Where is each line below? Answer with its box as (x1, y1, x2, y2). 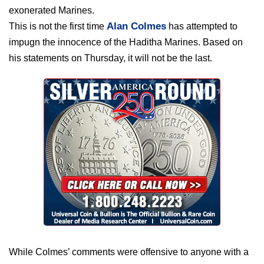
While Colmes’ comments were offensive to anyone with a (9, 247, 249, 258)
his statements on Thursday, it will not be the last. (9, 53, 212, 64)
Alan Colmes (107, 21, 166, 32)
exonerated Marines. (9, 5, 94, 16)
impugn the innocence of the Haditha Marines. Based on (9, 37, 243, 48)
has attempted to (166, 21, 237, 32)
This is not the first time (9, 21, 107, 32)
